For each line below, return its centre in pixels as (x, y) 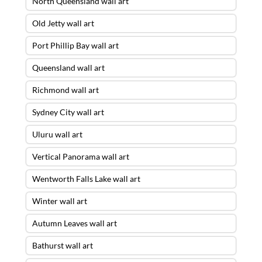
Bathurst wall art (62, 245)
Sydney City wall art (68, 112)
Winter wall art (59, 201)
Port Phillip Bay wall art (75, 45)
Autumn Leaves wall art (74, 223)
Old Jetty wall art (63, 23)
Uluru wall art (57, 134)
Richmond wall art (65, 89)
